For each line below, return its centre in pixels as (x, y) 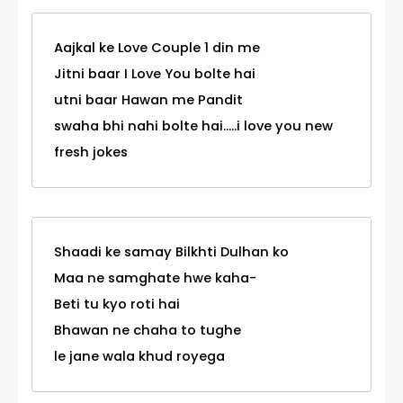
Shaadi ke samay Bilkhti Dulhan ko (171, 252)
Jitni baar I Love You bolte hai (155, 74)
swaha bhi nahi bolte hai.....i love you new (193, 126)
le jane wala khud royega (139, 357)
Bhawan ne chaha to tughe (148, 331)
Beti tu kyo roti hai (117, 304)
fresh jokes (91, 152)
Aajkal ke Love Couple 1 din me (157, 48)
